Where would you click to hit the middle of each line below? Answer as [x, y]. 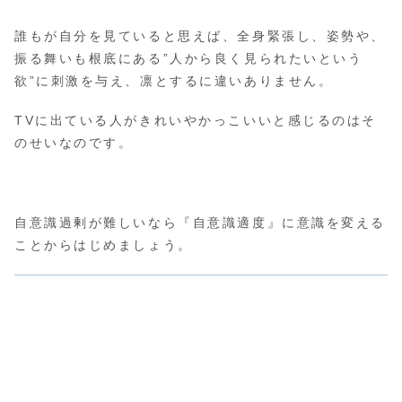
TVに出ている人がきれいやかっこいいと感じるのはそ [196, 121]
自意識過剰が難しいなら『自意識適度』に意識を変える [200, 223]
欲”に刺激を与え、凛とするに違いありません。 [174, 80]
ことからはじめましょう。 [104, 245]
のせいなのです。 [74, 143]
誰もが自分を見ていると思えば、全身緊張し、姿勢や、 [200, 35]
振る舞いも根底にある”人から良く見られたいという [189, 58]
